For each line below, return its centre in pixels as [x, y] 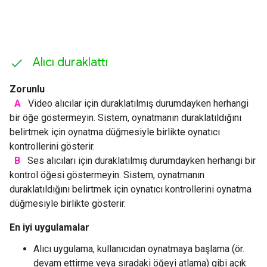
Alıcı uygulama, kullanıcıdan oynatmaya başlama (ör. [139, 249]
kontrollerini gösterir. [52, 146]
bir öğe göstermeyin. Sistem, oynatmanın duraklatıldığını [125, 117]
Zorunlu [27, 89]
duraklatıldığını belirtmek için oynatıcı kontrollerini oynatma [131, 189]
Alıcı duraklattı [70, 62]
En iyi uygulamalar [49, 227]
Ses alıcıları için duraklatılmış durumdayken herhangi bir [140, 160]
